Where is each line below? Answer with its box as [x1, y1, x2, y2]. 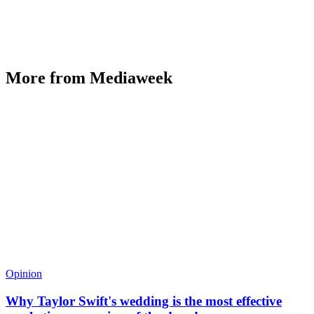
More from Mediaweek [6, 69, 172, 88]
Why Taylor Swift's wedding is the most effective [6, 294, 282, 309]
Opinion [6, 268, 42, 280]
